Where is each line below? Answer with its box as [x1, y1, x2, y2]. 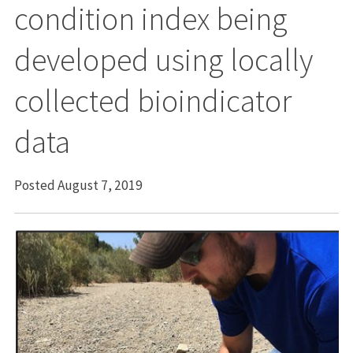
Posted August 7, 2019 [13, 176, 143, 194]
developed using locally [13, 39, 313, 80]
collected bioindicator [13, 80, 292, 121]
